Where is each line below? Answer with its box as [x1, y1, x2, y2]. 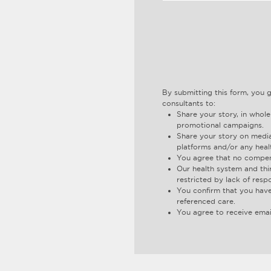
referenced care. [176, 197, 235, 205]
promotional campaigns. [176, 121, 264, 129]
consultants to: [162, 99, 215, 107]
